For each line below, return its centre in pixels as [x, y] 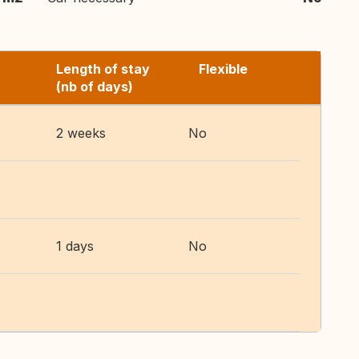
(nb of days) [95, 87]
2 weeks [81, 133]
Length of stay [103, 69]
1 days [75, 246]
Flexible [223, 69]
